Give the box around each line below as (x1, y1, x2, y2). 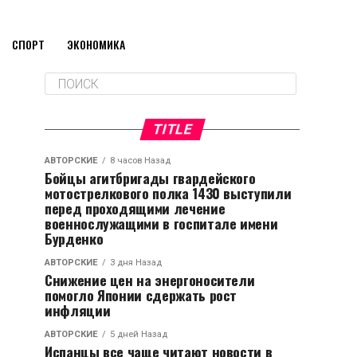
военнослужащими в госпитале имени (45, 213, 278, 233)
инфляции (45, 300, 111, 320)
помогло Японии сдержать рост (45, 284, 237, 305)
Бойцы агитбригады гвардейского (45, 167, 256, 188)
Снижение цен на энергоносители (45, 269, 255, 290)
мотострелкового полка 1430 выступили (45, 182, 292, 203)
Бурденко (45, 228, 104, 249)
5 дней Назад (110, 329, 167, 339)
